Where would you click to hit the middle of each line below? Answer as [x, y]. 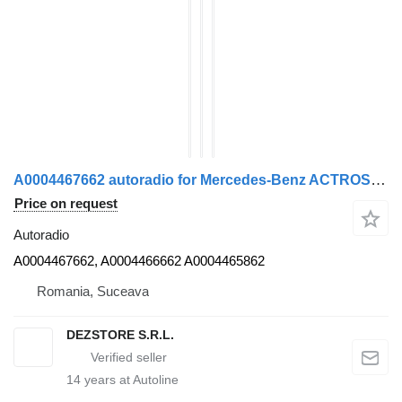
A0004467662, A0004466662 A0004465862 [139, 261]
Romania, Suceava [93, 292]
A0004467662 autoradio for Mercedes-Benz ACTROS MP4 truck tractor [378, 180]
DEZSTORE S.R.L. [120, 335]
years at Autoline [130, 380]
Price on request [66, 204]
